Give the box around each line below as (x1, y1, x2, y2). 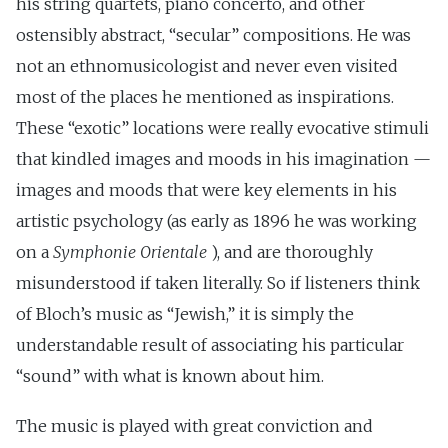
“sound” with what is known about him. (16, 365, 324, 386)
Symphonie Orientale (53, 241, 207, 262)
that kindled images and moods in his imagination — (16, 148, 431, 169)
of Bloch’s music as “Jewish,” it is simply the (16, 303, 354, 324)
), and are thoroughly (207, 241, 373, 262)
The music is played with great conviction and (16, 415, 373, 436)
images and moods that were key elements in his (16, 179, 397, 200)
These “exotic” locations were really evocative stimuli (16, 117, 429, 138)
